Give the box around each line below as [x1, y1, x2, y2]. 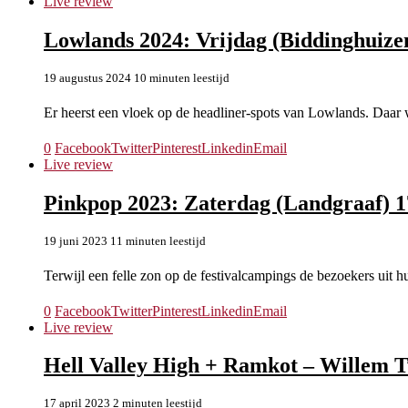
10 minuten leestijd [134, 70, 229, 85]
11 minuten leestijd [110, 233, 206, 248]
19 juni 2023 [44, 233, 107, 248]
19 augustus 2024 [44, 70, 131, 85]
